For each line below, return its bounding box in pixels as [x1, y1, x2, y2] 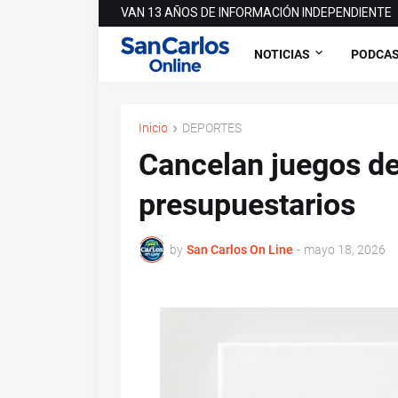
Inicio [138, 121, 168, 135]
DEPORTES [181, 121, 242, 135]
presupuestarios [138, 187, 355, 223]
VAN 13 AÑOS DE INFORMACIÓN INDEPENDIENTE [120, 5, 392, 20]
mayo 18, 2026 [303, 242, 386, 257]
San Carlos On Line [186, 242, 293, 257]
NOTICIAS [253, 46, 310, 61]
